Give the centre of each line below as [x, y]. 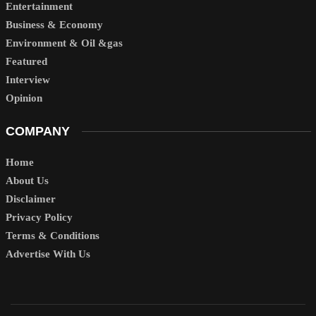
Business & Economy [54, 24]
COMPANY [37, 132]
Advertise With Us [48, 254]
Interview [28, 79]
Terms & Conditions [52, 235]
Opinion [24, 98]
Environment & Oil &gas [64, 43]
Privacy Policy [39, 217]
